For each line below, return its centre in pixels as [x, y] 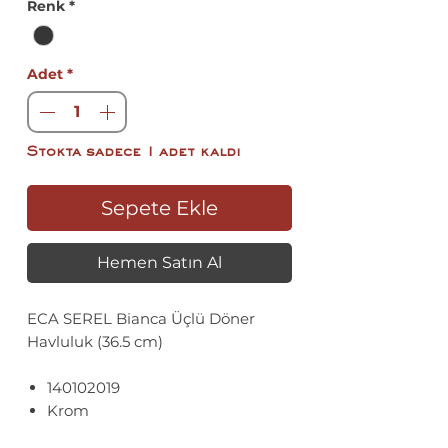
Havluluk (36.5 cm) [95, 342]
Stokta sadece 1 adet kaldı [134, 153]
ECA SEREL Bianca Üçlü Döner [141, 319]
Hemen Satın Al [159, 263]
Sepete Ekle [159, 208]
